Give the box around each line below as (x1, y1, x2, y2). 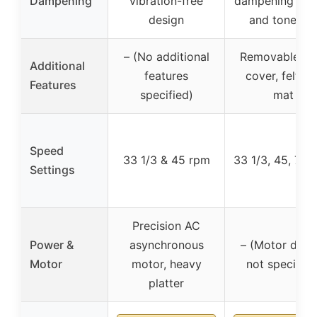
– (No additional (123, 49, 209, 64)
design (149, 12, 184, 27)
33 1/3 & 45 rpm (122, 152, 210, 167)
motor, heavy (131, 256, 202, 271)
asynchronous (129, 237, 204, 252)
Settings (30, 162, 75, 177)
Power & (30, 237, 74, 252)
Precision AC (132, 218, 200, 233)
